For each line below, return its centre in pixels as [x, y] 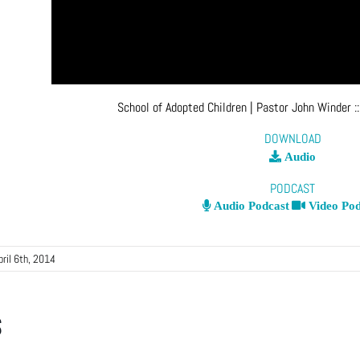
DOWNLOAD [292, 139]
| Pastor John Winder [300, 107]
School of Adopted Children [182, 107]
